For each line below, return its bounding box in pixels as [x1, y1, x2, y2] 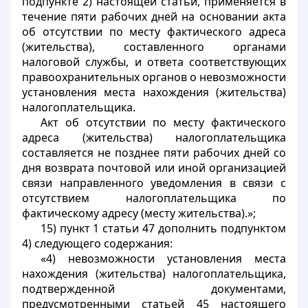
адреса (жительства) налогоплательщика [22, 130, 286, 145]
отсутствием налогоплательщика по [22, 190, 286, 206]
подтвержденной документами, [22, 281, 286, 296]
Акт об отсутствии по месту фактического [40, 115, 286, 130]
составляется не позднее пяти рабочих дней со [22, 145, 286, 160]
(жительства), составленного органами [22, 39, 286, 54]
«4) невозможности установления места [40, 251, 286, 266]
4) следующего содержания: [22, 236, 173, 251]
